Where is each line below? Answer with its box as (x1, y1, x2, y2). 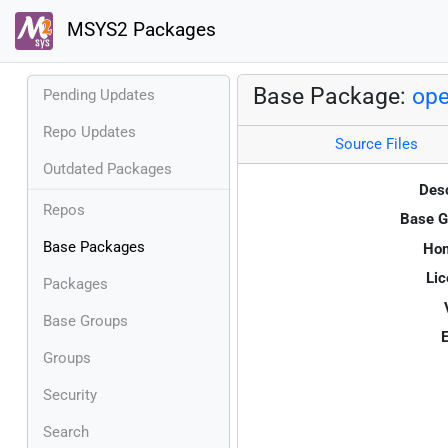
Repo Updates (43, 122, 136, 141)
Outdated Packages (43, 159, 172, 178)
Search (43, 422, 89, 441)
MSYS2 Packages (61, 19, 216, 42)
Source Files (334, 135, 418, 154)
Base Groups (43, 311, 128, 330)
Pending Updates (43, 85, 155, 104)
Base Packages (43, 237, 145, 256)
